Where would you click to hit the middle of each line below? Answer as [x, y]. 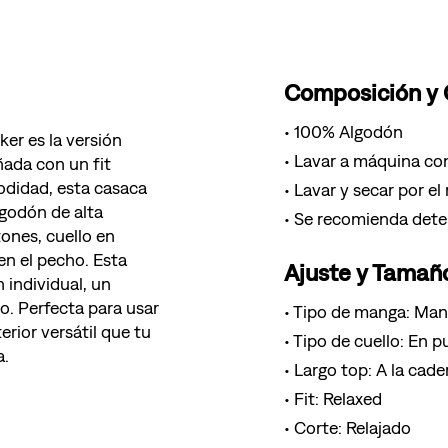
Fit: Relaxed [338, 399]
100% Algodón [349, 132]
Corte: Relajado [353, 428]
